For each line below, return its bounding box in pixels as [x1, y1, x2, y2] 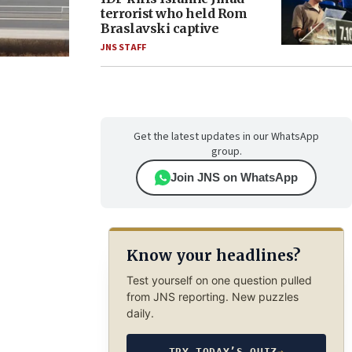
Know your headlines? [126, 246, 300, 266]
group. [211, 144, 242, 159]
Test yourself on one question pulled [126, 273, 312, 287]
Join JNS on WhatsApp [170, 170, 298, 184]
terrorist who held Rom [101, 5, 247, 21]
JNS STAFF [101, 41, 146, 54]
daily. [126, 306, 154, 320]
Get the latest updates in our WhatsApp [134, 129, 319, 145]
